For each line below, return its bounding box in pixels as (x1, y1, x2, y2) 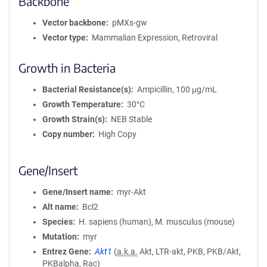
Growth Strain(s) (42, 114, 105, 124)
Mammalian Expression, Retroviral (91, 33, 218, 42)
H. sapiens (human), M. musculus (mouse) (78, 217, 235, 226)
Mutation (42, 232, 77, 241)
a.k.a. (116, 247, 138, 256)
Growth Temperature (42, 100, 121, 109)
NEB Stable (110, 114, 152, 124)
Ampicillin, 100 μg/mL (136, 85, 217, 94)
